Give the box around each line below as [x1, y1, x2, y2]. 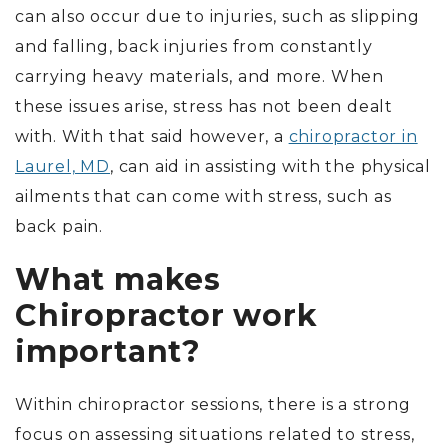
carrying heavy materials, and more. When [15, 67, 384, 87]
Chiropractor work [15, 297, 318, 335]
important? [15, 333, 202, 371]
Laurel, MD [15, 157, 111, 177]
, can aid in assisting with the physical [110, 157, 432, 177]
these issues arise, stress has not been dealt [15, 97, 393, 117]
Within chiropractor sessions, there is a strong [15, 395, 411, 415]
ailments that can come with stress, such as [15, 187, 392, 207]
